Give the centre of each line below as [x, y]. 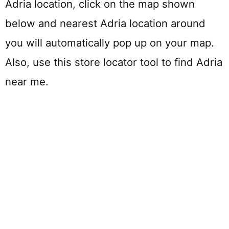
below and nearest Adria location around [105, 24]
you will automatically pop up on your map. [110, 43]
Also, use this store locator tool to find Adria [114, 62]
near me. [27, 82]
